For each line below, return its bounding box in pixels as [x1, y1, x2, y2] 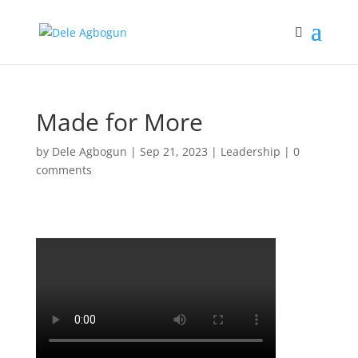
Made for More [35, 105, 203, 138]
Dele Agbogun [51, 144, 127, 159]
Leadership [220, 144, 280, 159]
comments [35, 162, 92, 177]
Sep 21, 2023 [139, 144, 208, 159]
